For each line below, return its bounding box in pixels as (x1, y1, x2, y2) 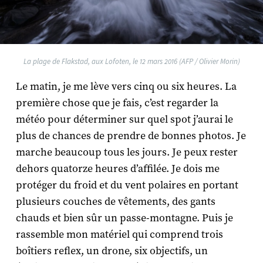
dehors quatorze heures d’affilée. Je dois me (15, 162, 220, 176)
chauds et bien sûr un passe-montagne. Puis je (15, 211, 233, 225)
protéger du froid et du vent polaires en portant (15, 178, 238, 193)
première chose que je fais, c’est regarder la (15, 96, 218, 110)
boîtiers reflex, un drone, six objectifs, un (15, 244, 208, 258)
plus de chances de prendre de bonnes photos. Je (15, 129, 246, 143)
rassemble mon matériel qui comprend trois (15, 228, 223, 242)
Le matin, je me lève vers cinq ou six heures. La (15, 80, 237, 94)
